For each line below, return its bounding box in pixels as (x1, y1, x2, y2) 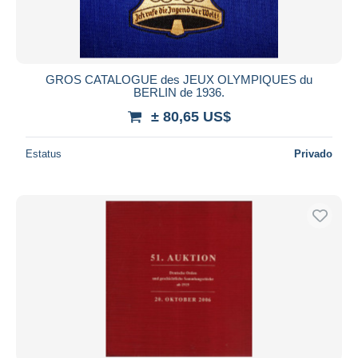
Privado (294, 147, 332, 160)
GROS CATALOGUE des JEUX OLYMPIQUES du (46, 72, 312, 86)
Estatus (26, 147, 62, 160)
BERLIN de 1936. (133, 85, 225, 99)
